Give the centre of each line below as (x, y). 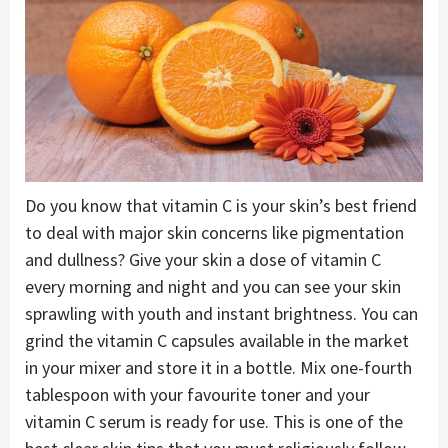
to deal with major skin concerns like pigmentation (214, 232)
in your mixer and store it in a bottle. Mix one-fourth (218, 367)
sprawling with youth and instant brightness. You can (221, 313)
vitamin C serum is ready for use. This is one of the (214, 421)
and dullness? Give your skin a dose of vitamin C (203, 259)
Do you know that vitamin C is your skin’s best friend (221, 205)
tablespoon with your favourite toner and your (197, 394)
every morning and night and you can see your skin (213, 286)
